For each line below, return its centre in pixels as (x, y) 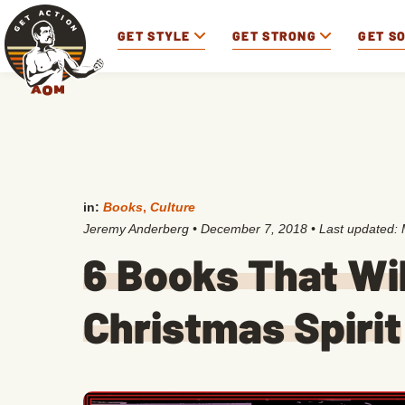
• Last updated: (354, 229)
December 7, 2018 (254, 229)
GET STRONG (275, 35)
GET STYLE (154, 35)
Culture (173, 207)
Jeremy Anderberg (136, 229)
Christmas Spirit (242, 326)
